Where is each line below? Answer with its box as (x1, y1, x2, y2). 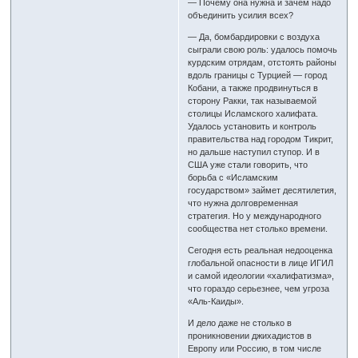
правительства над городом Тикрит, (188, 134, 334, 145)
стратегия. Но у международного (188, 211, 322, 221)
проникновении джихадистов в (188, 331, 312, 341)
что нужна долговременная (188, 198, 299, 209)
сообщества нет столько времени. (188, 224, 328, 234)
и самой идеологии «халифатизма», (188, 271, 335, 281)
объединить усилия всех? (188, 10, 294, 21)
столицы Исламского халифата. (188, 109, 319, 119)
